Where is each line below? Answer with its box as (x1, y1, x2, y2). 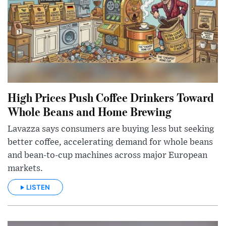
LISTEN (26, 183, 50, 192)
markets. (8, 163, 43, 173)
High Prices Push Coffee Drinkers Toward (8, 89, 214, 105)
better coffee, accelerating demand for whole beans (8, 137, 213, 147)
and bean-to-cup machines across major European (8, 150, 207, 160)
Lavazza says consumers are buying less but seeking (8, 124, 214, 134)
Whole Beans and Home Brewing (8, 103, 172, 119)
